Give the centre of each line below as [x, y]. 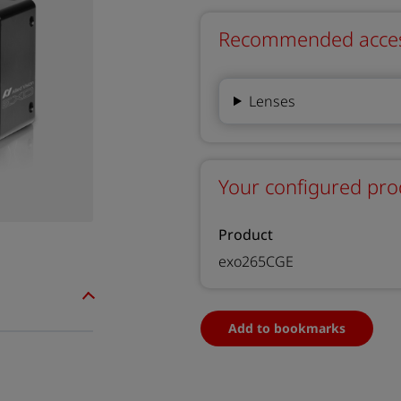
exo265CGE [256, 261]
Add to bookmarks [287, 328]
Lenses [272, 101]
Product [246, 235]
